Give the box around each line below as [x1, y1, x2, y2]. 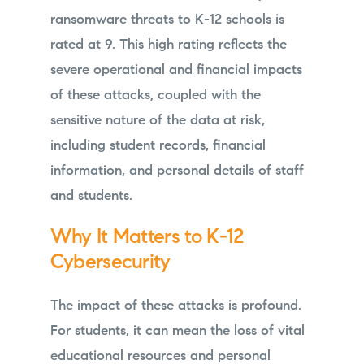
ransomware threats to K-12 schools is [50, 13, 284, 28]
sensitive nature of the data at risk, [50, 114, 265, 128]
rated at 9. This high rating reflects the [50, 38, 287, 53]
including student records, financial [50, 139, 266, 154]
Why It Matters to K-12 [50, 228, 244, 249]
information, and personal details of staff [50, 164, 304, 179]
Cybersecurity [50, 253, 171, 275]
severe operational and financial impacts [50, 63, 302, 78]
